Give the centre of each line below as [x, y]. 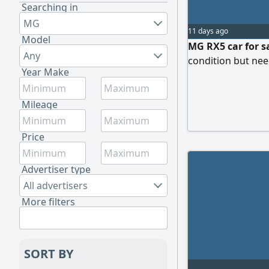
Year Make [45, 72]
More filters [48, 202]
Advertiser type [56, 169]
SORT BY [49, 254]
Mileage [40, 104]
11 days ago [208, 31]
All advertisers [56, 186]
